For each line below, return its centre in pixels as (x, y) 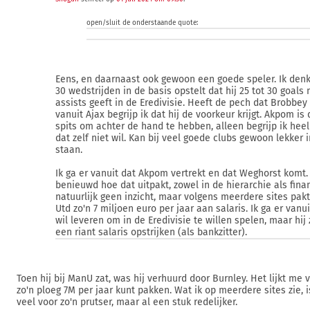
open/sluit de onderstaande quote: (142, 23)
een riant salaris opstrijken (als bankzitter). (151, 232)
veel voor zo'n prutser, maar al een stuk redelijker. (127, 302)
